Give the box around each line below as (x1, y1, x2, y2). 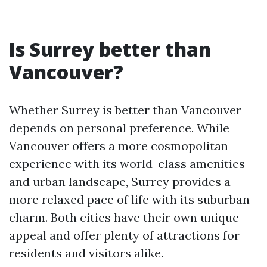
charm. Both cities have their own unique (9, 210, 239, 225)
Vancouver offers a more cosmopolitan (9, 138, 228, 153)
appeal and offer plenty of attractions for (9, 228, 240, 243)
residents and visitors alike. (9, 246, 163, 260)
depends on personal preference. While (9, 120, 229, 135)
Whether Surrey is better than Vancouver (9, 103, 241, 117)
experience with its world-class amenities (9, 156, 245, 171)
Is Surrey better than (9, 36, 211, 62)
